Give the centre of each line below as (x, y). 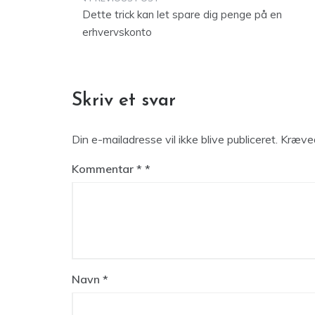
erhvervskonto (117, 32)
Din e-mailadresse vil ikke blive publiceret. (175, 139)
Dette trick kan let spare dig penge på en (182, 14)
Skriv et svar (124, 101)
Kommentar (104, 169)
